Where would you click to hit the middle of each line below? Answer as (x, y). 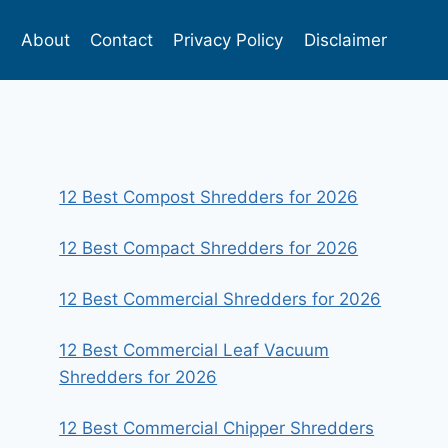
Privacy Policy (228, 39)
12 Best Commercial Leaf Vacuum (194, 350)
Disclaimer (345, 39)
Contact (122, 39)
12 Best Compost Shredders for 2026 (209, 197)
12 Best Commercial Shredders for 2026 (220, 299)
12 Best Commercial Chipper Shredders (217, 428)
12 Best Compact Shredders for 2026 (209, 248)
